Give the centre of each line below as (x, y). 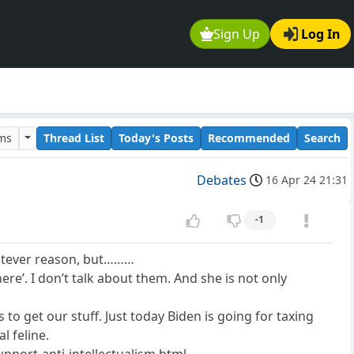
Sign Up (237, 34)
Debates (222, 181)
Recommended (249, 137)
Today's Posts (156, 137)
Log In (321, 34)
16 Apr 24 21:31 (307, 180)
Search (322, 137)
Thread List (74, 137)
